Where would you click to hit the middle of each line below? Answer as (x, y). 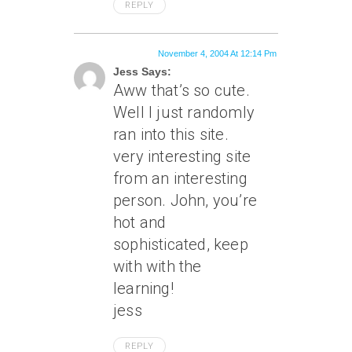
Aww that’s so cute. (181, 90)
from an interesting (180, 178)
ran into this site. (171, 134)
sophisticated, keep (181, 244)
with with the (158, 266)
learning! (143, 288)
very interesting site (182, 156)
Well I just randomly (184, 112)
